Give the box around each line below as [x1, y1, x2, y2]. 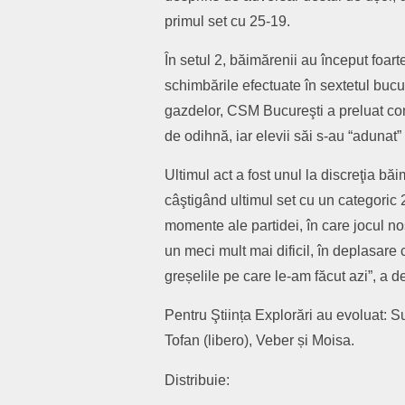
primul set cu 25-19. [165, 14, 290, 29]
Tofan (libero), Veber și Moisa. [165, 333, 354, 348]
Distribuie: [165, 372, 230, 388]
